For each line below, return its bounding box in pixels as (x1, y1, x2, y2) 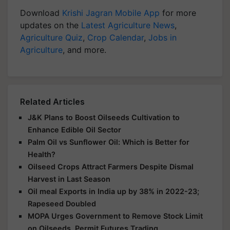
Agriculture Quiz (20, 32, 83, 43)
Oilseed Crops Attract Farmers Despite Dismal (28, 162, 194, 171)
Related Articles (20, 96, 85, 107)
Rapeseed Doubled (28, 199, 96, 208)
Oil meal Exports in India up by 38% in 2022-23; (28, 186, 199, 196)
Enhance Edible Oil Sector (28, 125, 121, 134)
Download (20, 7, 62, 18)
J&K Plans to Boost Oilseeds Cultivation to (28, 112, 180, 122)
